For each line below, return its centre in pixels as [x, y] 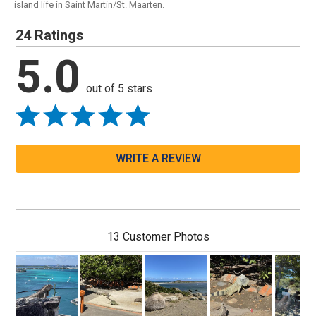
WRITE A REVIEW [158, 158]
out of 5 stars [120, 88]
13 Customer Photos [158, 236]
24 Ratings [50, 35]
